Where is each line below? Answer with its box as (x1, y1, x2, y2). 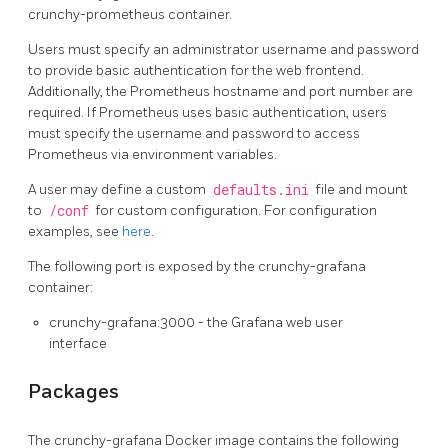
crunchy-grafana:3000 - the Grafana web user (49, 314, 343, 331)
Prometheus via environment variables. (28, 146, 277, 163)
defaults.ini (212, 181, 309, 199)
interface (49, 335, 107, 352)
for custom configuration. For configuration (92, 202, 377, 219)
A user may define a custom (28, 181, 209, 198)
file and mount (312, 181, 408, 198)
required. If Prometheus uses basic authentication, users (28, 104, 387, 121)
